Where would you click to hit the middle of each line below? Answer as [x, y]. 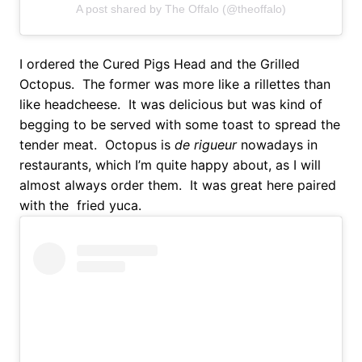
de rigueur [206, 144]
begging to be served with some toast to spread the [180, 124]
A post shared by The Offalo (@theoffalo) [181, 8]
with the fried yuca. [80, 205]
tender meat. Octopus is [97, 144]
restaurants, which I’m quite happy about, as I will [170, 164]
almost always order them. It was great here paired [178, 185]
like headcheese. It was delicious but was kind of [171, 104]
